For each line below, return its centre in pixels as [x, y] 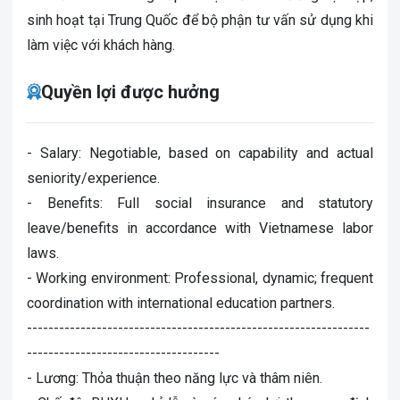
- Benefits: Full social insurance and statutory [200, 203]
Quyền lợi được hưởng [130, 92]
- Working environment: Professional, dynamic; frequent [200, 278]
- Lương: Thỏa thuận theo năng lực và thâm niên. [175, 378]
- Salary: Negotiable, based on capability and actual [200, 153]
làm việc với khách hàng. [101, 45]
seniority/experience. [93, 178]
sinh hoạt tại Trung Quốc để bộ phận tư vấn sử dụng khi [200, 20]
